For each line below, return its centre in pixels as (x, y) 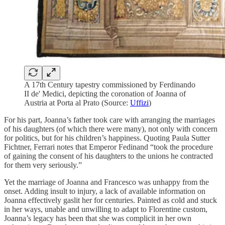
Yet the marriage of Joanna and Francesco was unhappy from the (106, 182)
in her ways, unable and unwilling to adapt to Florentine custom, (106, 209)
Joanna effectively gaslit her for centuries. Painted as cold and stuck (110, 200)
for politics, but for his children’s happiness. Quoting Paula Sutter (107, 138)
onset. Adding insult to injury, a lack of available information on (105, 191)
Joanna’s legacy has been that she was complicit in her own (98, 218)
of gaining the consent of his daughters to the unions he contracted (108, 156)
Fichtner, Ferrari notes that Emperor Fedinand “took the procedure (108, 147)
